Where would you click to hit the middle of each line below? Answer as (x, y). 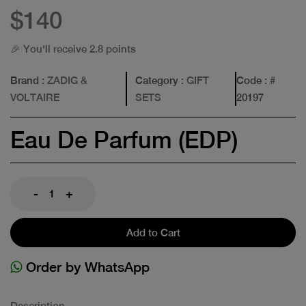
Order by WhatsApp (86, 266)
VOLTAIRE (35, 97)
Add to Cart (153, 232)
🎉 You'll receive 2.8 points (73, 48)
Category (157, 80)
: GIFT (194, 80)
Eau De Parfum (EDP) (124, 140)
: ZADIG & (63, 80)
